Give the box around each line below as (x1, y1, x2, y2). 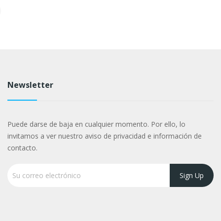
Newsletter (7, 79, 53, 90)
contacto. (7, 143, 37, 152)
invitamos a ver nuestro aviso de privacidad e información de (7, 131, 202, 141)
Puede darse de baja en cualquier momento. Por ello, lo (7, 119, 185, 129)
